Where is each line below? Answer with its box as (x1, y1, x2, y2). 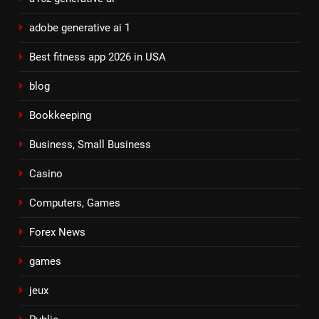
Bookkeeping (29, 108, 91, 122)
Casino (29, 167, 63, 180)
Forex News (29, 225, 85, 239)
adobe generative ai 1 (29, 21, 130, 34)
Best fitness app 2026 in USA (29, 50, 166, 63)
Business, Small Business (29, 137, 151, 151)
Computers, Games (29, 196, 120, 209)
